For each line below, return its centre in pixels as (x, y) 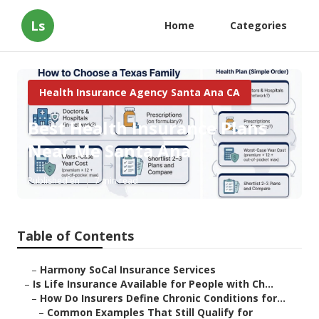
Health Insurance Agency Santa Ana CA (140, 92)
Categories (258, 25)
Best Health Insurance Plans (147, 128)
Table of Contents (75, 236)
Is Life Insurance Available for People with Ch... (153, 284)
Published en (54, 181)
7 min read (116, 181)
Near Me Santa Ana (109, 151)
